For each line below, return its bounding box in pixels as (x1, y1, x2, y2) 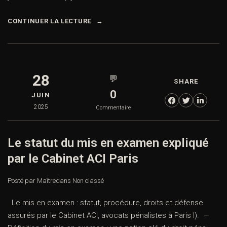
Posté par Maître (8, 177, 56, 185)
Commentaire (96, 104, 131, 111)
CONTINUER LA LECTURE (8, 17, 91, 25)
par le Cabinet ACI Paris (8, 152, 138, 166)
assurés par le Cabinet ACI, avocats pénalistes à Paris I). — (8, 211, 211, 220)
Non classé (72, 177, 104, 185)
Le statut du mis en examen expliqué (8, 136, 209, 150)
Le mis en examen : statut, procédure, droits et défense (8, 198, 203, 208)
